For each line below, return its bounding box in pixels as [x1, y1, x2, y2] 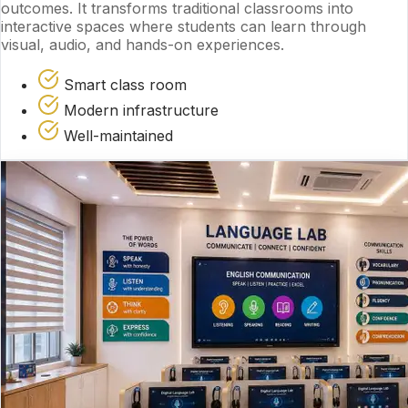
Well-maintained [64, 126, 173, 145]
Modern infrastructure [64, 100, 219, 119]
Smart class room [64, 75, 187, 94]
